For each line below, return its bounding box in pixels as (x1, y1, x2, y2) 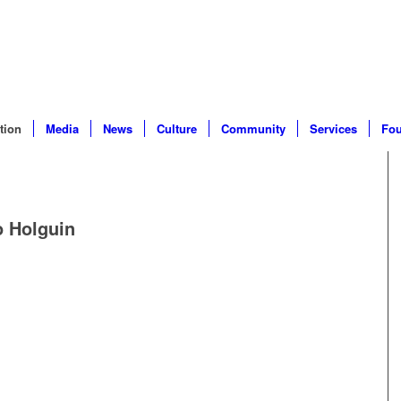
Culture (156, 120, 197, 137)
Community (220, 120, 286, 137)
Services (309, 120, 357, 137)
